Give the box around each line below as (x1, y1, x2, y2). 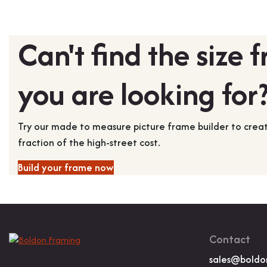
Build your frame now (18, 160, 114, 175)
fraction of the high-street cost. (18, 135, 160, 150)
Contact (209, 231, 250, 247)
